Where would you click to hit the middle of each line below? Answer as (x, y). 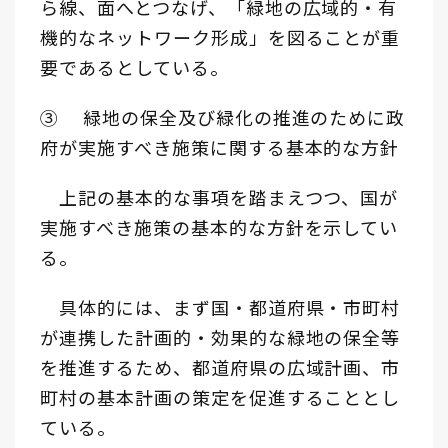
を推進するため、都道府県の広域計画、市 (220, 366)
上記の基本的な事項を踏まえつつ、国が (219, 196)
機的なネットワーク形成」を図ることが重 (220, 36)
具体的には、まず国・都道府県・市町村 (220, 306)
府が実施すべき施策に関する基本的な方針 (220, 146)
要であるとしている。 (134, 66)
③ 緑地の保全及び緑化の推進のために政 (223, 116)
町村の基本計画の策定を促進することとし (220, 396)
